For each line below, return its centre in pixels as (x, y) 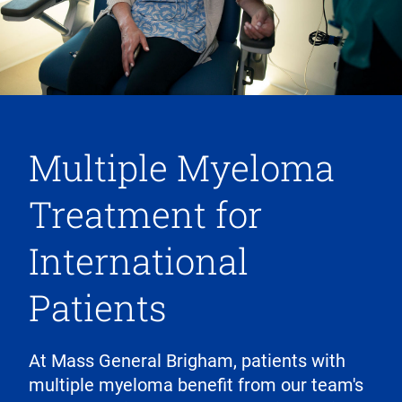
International (139, 261)
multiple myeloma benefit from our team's (196, 385)
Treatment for (145, 214)
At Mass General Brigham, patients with (187, 361)
